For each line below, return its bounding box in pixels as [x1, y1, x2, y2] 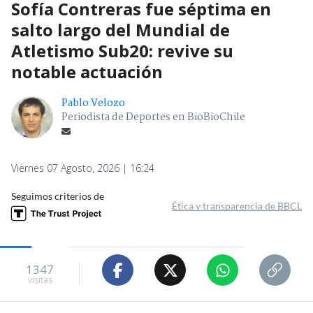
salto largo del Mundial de [11, 18, 230, 42]
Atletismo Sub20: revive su [11, 39, 233, 63]
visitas [27, 273, 52, 286]
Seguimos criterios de [11, 190, 104, 203]
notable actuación [11, 60, 163, 84]
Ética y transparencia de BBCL [172, 200, 302, 212]
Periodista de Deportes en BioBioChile [61, 109, 245, 126]
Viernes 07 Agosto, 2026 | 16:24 [11, 161, 154, 175]
